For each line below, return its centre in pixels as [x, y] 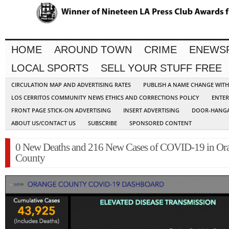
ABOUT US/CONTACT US [43, 123]
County [30, 158]
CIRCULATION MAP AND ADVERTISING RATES [71, 85]
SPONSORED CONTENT [161, 123]
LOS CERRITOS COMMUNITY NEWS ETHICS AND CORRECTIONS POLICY [105, 98]
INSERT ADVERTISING [151, 110]
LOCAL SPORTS [50, 68]
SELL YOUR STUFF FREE [161, 68]
